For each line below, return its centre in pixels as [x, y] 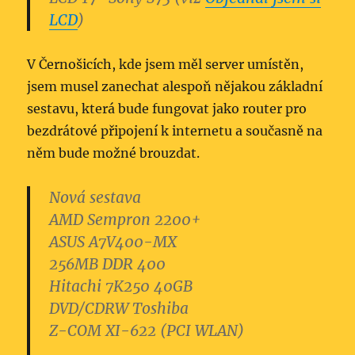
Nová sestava [95, 197]
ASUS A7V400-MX [113, 242]
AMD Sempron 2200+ [126, 219]
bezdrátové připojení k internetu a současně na [175, 131]
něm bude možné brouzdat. [114, 153]
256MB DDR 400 [108, 264]
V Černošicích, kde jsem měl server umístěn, [166, 64]
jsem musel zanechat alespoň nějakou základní [175, 86]
